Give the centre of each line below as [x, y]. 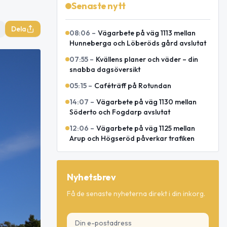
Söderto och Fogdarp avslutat [120, 112]
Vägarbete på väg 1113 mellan [147, 33]
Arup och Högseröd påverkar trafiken [132, 138]
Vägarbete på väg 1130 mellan [146, 102]
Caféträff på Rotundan [133, 86]
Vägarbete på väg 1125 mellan [146, 128]
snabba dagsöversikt [105, 69]
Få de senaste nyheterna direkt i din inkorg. [136, 194]
